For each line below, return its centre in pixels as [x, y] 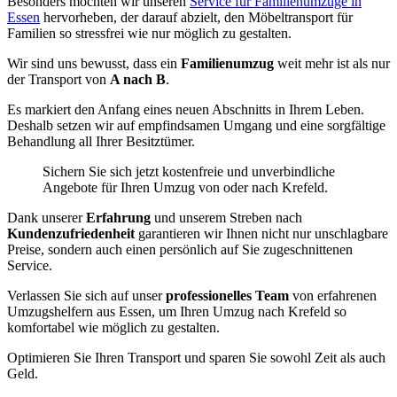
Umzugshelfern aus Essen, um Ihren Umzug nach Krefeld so [177, 312]
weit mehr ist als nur [332, 64]
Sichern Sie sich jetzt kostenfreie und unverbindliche [189, 172]
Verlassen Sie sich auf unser [86, 296]
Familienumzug [227, 64]
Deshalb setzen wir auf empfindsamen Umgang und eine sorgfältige [196, 126]
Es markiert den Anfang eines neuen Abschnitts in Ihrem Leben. [186, 110]
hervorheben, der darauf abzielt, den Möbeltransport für [196, 18]
